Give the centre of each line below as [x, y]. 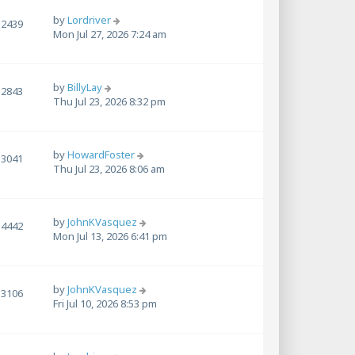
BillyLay [85, 88]
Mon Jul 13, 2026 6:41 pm [110, 237]
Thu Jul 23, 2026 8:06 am [109, 169]
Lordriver [89, 20]
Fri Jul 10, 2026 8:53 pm [105, 304]
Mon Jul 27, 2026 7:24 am [110, 34]
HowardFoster [101, 155]
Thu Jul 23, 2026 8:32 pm [109, 102]
